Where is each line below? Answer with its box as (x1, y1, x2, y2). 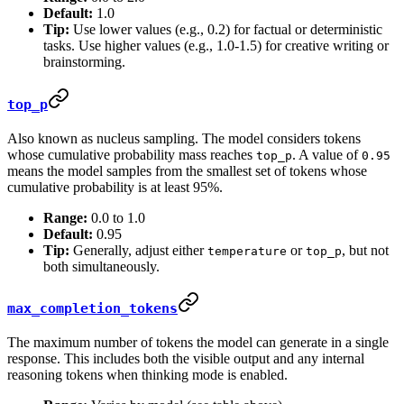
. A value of (292, 146, 362, 162)
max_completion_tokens (7, 300, 178, 317)
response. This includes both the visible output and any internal (7, 351, 364, 367)
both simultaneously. (43, 258, 160, 274)
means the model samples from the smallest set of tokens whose (7, 162, 367, 179)
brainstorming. (43, 54, 125, 70)
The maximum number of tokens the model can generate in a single (7, 335, 389, 351)
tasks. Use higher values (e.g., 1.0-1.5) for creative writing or (43, 38, 389, 54)
